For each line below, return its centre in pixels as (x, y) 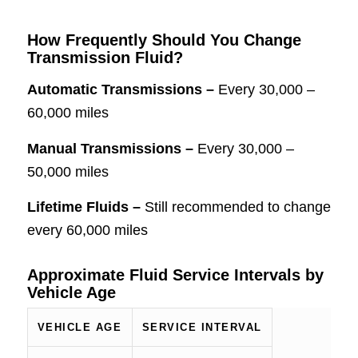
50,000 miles (68, 171)
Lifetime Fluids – (86, 207)
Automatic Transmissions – (122, 90)
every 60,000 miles (87, 230)
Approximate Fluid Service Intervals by (175, 274)
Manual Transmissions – (112, 148)
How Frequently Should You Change (164, 40)
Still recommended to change (237, 207)
